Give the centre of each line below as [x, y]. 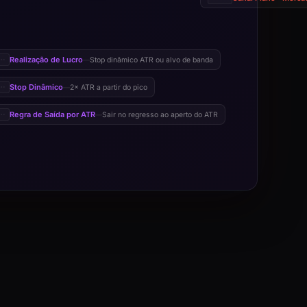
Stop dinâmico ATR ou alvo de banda [151, 60]
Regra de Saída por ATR [52, 114]
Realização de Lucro [46, 60]
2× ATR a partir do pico [109, 87]
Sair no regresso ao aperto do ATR [160, 114]
